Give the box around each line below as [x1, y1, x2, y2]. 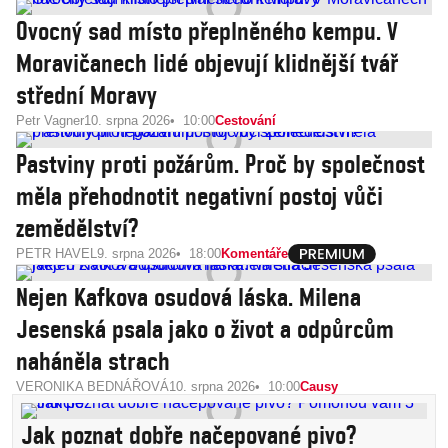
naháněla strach [16, 346, 170, 376]
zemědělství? [16, 213, 138, 243]
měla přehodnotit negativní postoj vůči [16, 181, 383, 211]
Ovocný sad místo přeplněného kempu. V [16, 16, 398, 46]
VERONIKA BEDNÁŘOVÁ [16, 379, 169, 394]
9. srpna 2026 [97, 246, 176, 261]
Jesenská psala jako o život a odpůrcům [16, 314, 394, 344]
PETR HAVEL [16, 246, 97, 261]
